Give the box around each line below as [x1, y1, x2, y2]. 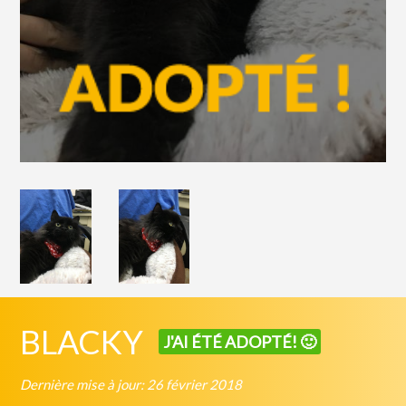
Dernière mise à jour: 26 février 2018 [20, 375, 243, 392]
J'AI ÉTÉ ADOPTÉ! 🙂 [163, 332, 317, 353]
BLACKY [20, 321, 144, 362]
